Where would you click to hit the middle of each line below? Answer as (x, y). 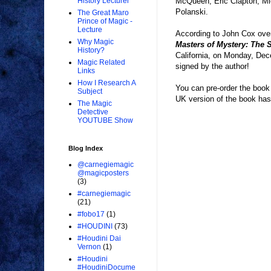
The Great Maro (103, 13)
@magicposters (103, 173)
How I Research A (106, 83)
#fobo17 (91, 214)
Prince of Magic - (105, 21)
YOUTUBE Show (105, 121)
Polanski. (192, 12)
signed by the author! (212, 67)
